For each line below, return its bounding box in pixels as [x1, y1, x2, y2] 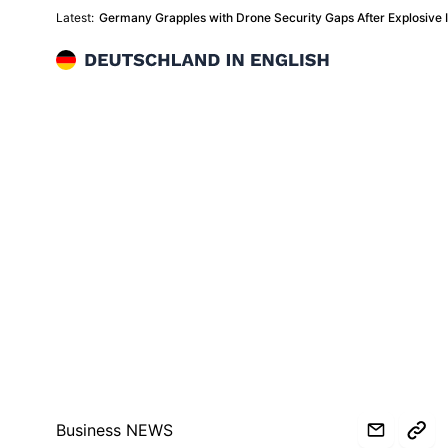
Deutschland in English [55, 51, 226, 71]
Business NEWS [56, 420, 173, 440]
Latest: [56, 10, 94, 25]
